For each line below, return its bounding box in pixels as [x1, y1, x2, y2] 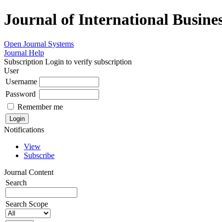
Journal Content [4, 167, 54, 176]
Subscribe [24, 151, 55, 160]
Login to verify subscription [43, 57, 132, 66]
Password [5, 89, 36, 98]
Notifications [4, 125, 44, 134]
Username [5, 77, 37, 86]
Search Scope [5, 199, 48, 208]
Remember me [17, 102, 63, 111]
